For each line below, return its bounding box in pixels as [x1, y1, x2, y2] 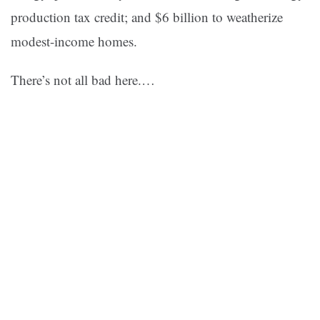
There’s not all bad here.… [11, 71, 155, 89]
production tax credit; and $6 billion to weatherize [11, 8, 283, 26]
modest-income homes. [11, 32, 137, 51]
